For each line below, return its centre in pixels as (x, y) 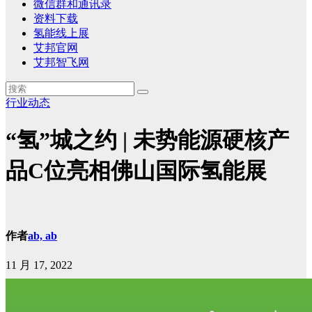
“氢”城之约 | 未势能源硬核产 (147, 140)
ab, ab (42, 236)
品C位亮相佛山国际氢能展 (136, 171)
